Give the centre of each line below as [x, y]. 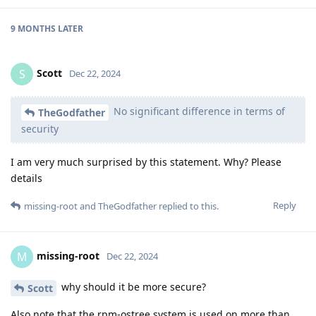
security [40, 128]
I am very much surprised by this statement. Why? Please [146, 162]
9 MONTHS [33, 29]
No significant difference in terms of [198, 111]
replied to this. [188, 206]
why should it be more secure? [132, 286]
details [26, 178]
